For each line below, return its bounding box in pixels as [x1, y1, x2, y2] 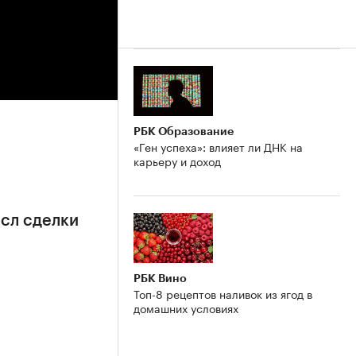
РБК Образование [133, 125, 234, 137]
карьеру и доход [133, 151, 221, 169]
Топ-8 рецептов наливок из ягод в [133, 284, 312, 302]
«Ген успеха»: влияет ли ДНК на [133, 137, 303, 155]
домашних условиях [133, 298, 238, 316]
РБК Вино [133, 272, 187, 284]
